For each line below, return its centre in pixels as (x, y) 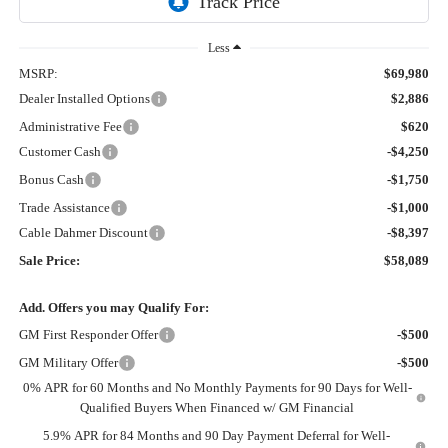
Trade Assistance (64, 208)
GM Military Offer (68, 363)
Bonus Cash (51, 180)
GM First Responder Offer (88, 335)
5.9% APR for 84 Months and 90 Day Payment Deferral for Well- (217, 436)
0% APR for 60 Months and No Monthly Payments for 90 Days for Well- (217, 388)
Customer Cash (59, 152)
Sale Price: (49, 261)
